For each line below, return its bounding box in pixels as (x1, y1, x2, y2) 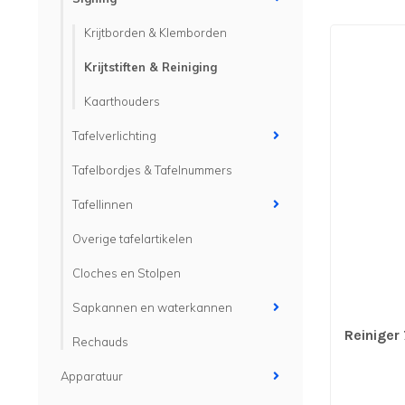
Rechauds (72, 334, 128, 349)
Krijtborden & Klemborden (84, 25, 227, 40)
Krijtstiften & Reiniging (84, 60, 217, 74)
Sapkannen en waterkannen (72, 300, 232, 315)
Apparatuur (61, 369, 123, 383)
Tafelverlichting (72, 128, 156, 143)
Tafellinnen (72, 197, 133, 212)
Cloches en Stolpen (72, 266, 181, 280)
